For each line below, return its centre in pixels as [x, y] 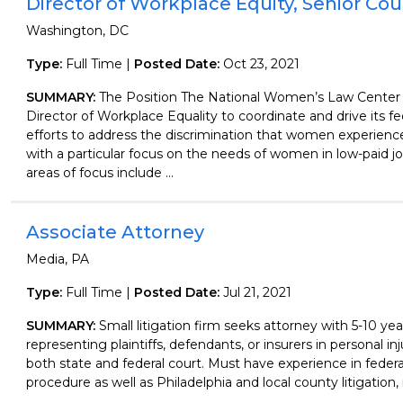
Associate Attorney [115, 232]
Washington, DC [77, 31]
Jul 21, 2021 [257, 292]
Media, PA [57, 259]
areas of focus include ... [99, 173]
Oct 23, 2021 [261, 64]
